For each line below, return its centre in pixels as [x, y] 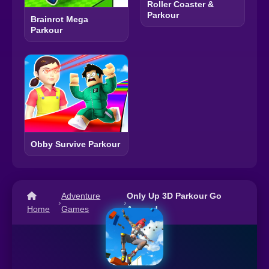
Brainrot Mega [59, 19]
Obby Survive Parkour [75, 144]
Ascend [142, 209]
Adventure [81, 196]
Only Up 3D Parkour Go [174, 196]
